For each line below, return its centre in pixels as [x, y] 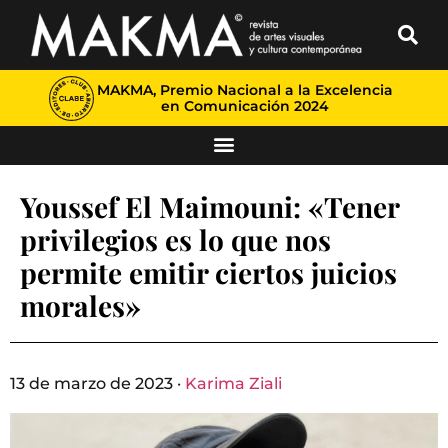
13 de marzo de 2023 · [97, 383]
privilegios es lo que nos [175, 239]
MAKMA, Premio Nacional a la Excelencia [244, 90]
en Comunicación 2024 [244, 106]
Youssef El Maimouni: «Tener [209, 206]
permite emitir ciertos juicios [208, 272]
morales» [80, 305]
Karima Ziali [233, 383]
